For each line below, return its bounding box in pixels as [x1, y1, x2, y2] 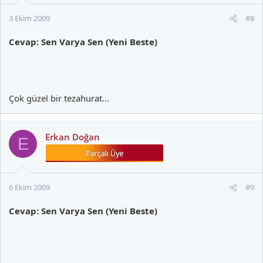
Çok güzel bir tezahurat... [9, 92, 109, 104]
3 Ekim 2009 [9, 13, 50, 23]
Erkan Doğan [45, 131, 100, 143]
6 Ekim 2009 [9, 182, 50, 193]
